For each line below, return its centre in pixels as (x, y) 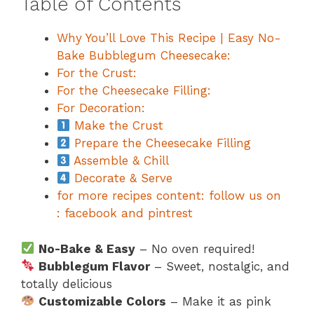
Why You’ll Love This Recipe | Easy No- (169, 38)
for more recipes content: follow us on (169, 196)
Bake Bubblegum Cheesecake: (144, 56)
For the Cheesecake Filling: (134, 91)
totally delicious (67, 284)
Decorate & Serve (122, 178)
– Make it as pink (219, 301)
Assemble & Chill (120, 161)
